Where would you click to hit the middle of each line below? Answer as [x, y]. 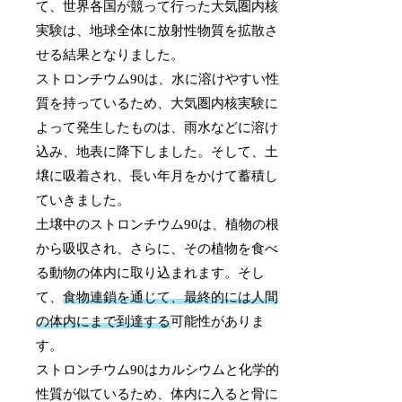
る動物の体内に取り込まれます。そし [151, 272]
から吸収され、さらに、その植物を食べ [157, 248]
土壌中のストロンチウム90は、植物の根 [158, 224]
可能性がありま [218, 321]
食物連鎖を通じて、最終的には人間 [171, 297]
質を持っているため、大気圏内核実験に [157, 103]
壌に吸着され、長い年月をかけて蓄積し [157, 175]
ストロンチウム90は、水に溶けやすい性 [158, 79]
